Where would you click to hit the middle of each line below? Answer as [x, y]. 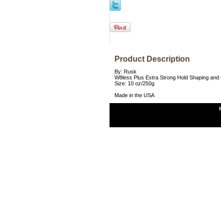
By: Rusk [126, 72]
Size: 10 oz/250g [134, 83]
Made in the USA [134, 95]
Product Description [152, 59]
